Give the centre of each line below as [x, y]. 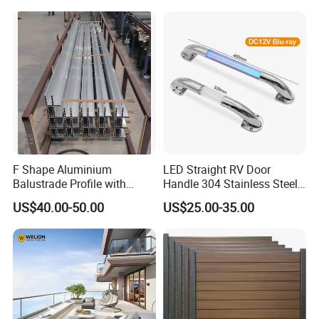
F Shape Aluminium [63, 169]
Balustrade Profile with [70, 183]
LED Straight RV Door [216, 169]
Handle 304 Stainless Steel [230, 183]
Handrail [184, 198]
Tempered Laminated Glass [82, 198]
